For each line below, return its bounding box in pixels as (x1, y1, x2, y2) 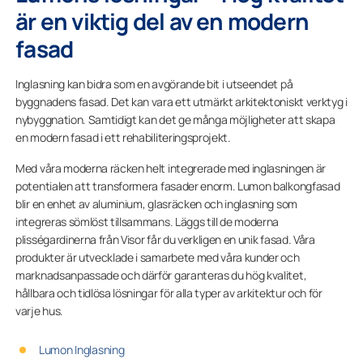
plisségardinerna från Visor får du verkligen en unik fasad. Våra (15, 232, 315, 247)
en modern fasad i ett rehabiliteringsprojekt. (15, 130, 231, 145)
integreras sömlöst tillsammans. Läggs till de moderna (15, 214, 280, 229)
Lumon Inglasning (38, 342, 125, 357)
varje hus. (15, 303, 63, 318)
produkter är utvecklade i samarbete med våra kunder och (15, 250, 300, 265)
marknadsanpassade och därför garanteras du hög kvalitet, (15, 267, 307, 283)
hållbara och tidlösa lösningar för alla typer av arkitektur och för (15, 285, 322, 301)
